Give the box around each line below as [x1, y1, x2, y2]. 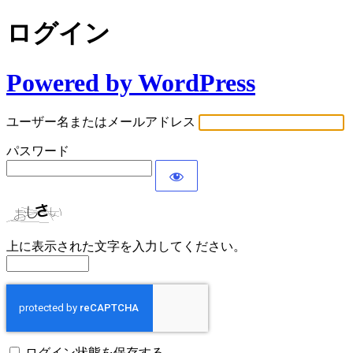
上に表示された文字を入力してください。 [6, 240, 246, 254]
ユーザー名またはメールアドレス [6, 115, 195, 129]
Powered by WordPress [6, 68, 255, 97]
